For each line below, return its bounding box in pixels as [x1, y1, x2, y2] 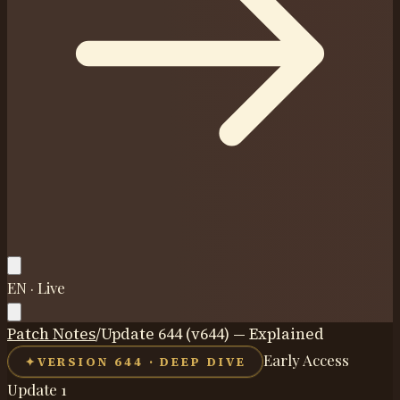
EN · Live [7, 278, 65, 297]
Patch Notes [7, 323, 96, 345]
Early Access [263, 349, 350, 370]
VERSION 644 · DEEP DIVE [37, 353, 246, 370]
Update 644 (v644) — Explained [101, 323, 324, 345]
